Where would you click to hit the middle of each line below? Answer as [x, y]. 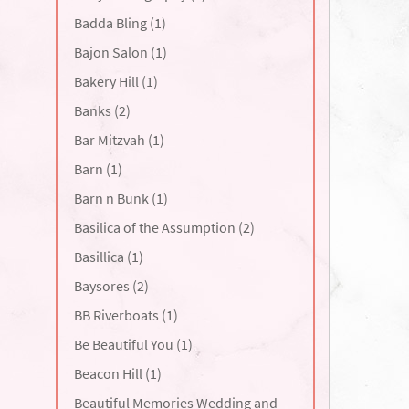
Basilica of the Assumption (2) [164, 227]
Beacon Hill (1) [117, 373]
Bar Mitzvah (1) [119, 140]
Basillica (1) [108, 257]
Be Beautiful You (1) [133, 344]
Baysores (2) [111, 286]
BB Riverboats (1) [126, 315]
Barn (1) [98, 169]
